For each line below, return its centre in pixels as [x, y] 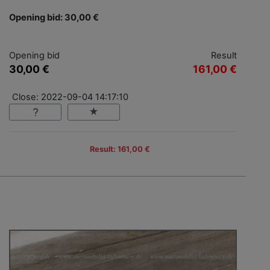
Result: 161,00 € [120, 149]
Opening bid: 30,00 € [54, 17]
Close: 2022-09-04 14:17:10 [70, 97]
